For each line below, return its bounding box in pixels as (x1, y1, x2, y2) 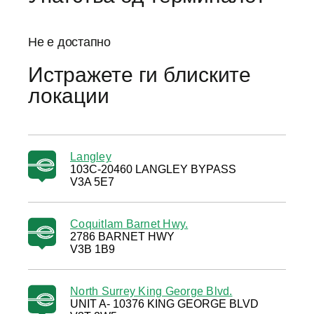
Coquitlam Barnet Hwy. (70, 218, 189, 230)
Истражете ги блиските (28, 63, 251, 86)
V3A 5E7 (70, 176, 114, 188)
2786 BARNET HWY (70, 231, 175, 243)
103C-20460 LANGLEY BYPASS (70, 163, 236, 175)
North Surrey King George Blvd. (70, 285, 233, 297)
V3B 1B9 (70, 243, 115, 255)
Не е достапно (28, 35, 111, 49)
